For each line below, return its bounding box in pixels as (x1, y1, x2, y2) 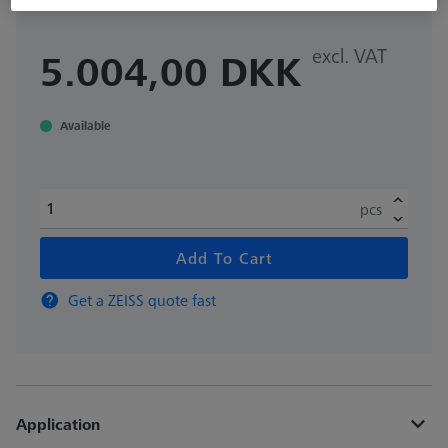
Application (16, 412, 100, 435)
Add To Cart (175, 246, 273, 269)
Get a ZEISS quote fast (68, 288, 216, 311)
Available (60, 117, 110, 135)
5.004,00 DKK (40, 44, 302, 99)
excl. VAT (312, 42, 387, 70)
